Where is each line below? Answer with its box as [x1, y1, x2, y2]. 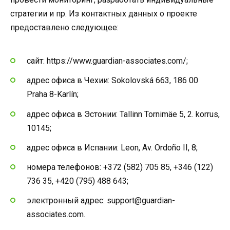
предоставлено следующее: [10, 22, 119, 32]
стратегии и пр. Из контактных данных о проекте [10, 8, 197, 18]
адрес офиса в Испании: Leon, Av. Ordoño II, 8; [27, 142, 198, 152]
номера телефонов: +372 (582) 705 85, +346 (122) [27, 162, 213, 172]
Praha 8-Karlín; [27, 89, 79, 100]
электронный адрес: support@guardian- [27, 196, 175, 206]
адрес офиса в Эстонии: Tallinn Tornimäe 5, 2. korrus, [27, 109, 220, 119]
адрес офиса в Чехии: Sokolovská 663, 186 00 [27, 75, 198, 86]
